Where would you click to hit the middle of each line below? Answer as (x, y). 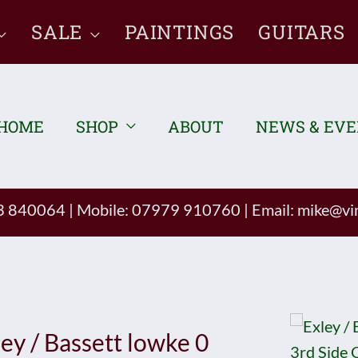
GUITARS (302, 32)
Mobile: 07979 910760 (158, 209)
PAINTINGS (179, 32)
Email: (272, 209)
